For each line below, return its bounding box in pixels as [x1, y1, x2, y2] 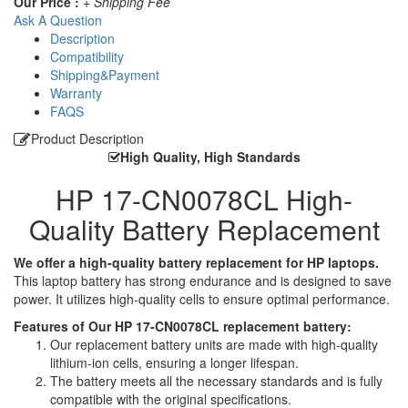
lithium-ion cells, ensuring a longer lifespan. [50, 352, 299, 372]
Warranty [50, 83, 102, 102]
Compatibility [50, 46, 124, 66]
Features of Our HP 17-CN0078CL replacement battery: [14, 316, 352, 335]
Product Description [31, 128, 144, 148]
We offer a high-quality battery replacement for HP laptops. [14, 252, 379, 271]
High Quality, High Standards [119, 147, 301, 166]
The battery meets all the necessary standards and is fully [50, 371, 382, 390]
